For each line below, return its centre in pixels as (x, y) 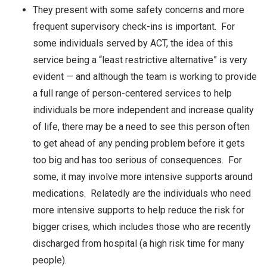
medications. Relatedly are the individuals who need (142, 193)
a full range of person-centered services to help (132, 93)
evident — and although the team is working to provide (145, 76)
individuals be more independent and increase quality (143, 110)
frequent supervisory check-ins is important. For (134, 26)
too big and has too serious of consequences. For (137, 160)
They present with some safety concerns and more (139, 10)
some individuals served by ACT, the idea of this (133, 43)
